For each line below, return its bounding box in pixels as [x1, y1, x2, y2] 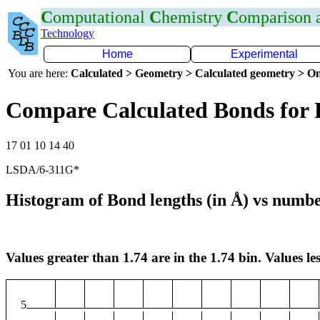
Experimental [231, 48, 298, 60]
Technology [41, 27, 94, 39]
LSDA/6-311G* [6, 163, 79, 176]
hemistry [161, 8, 226, 26]
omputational [53, 8, 149, 26]
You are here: [8, 67, 71, 79]
